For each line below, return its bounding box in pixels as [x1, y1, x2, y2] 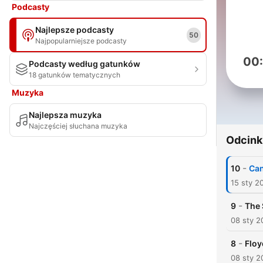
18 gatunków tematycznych [29, 70, 120, 79]
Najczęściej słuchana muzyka [29, 122, 127, 130]
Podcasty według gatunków [29, 59, 140, 69]
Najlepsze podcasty [35, 25, 114, 35]
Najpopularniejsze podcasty [35, 36, 127, 45]
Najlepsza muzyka [29, 110, 102, 120]
